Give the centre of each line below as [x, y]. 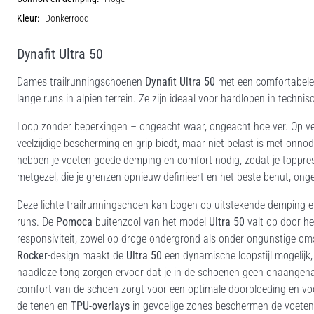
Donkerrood [67, 19]
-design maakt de [87, 255]
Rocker [32, 255]
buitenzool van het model [151, 222]
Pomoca [73, 222]
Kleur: [28, 19]
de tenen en [44, 306]
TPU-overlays [100, 306]
